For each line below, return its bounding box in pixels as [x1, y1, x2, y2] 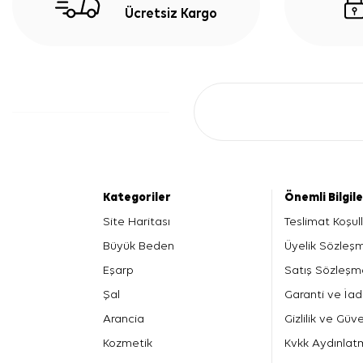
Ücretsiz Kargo [125, 6, 217, 21]
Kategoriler [103, 190, 171, 203]
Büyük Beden [103, 239, 174, 252]
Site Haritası [103, 215, 170, 228]
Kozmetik [103, 336, 152, 349]
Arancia [103, 312, 144, 325]
